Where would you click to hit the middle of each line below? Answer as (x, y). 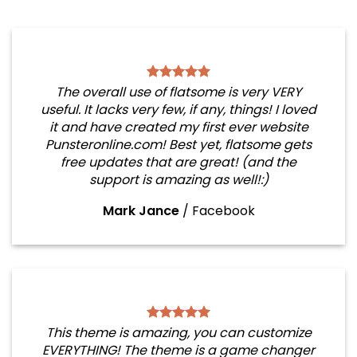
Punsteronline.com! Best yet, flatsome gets (178, 145)
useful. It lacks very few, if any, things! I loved (178, 110)
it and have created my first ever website (178, 127)
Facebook (223, 211)
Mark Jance (141, 211)
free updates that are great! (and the (178, 162)
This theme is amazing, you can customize (178, 333)
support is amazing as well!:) (178, 180)
